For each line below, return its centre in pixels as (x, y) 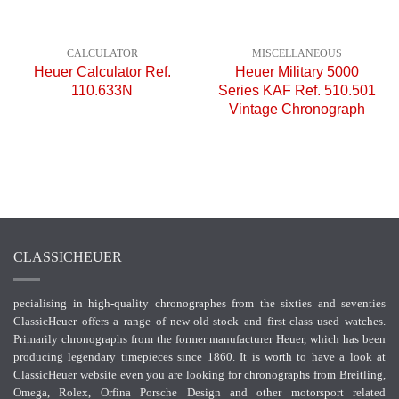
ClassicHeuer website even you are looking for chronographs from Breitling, (199, 374)
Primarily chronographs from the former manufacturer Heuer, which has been (199, 338)
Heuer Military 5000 (297, 72)
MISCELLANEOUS (297, 53)
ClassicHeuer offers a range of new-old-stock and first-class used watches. (199, 321)
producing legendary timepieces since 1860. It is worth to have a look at (199, 356)
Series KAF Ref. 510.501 (297, 90)
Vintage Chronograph (297, 109)
